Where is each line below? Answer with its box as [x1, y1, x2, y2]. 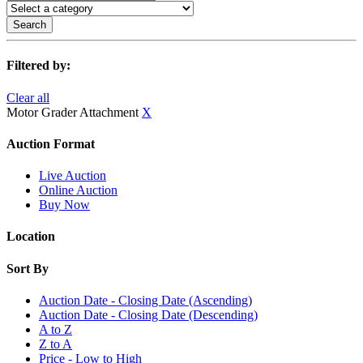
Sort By [6, 261, 49, 275]
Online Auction [39, 183, 117, 198]
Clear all [6, 90, 49, 105]
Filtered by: [6, 58, 70, 73]
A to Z [39, 322, 72, 336]
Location [6, 229, 55, 244]
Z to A [39, 336, 72, 351]
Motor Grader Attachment [6, 105, 142, 119]
